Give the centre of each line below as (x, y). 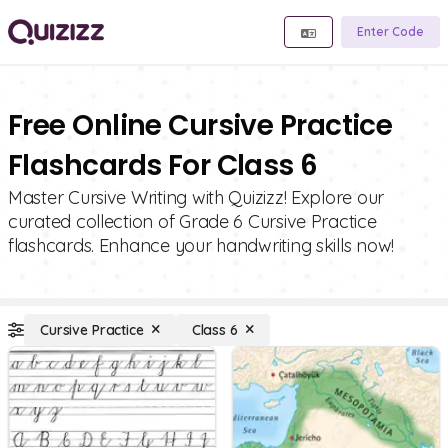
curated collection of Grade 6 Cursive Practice (192, 221)
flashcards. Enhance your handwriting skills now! (201, 245)
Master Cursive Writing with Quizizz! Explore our (196, 197)
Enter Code (390, 31)
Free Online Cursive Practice (200, 125)
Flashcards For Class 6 (163, 165)
